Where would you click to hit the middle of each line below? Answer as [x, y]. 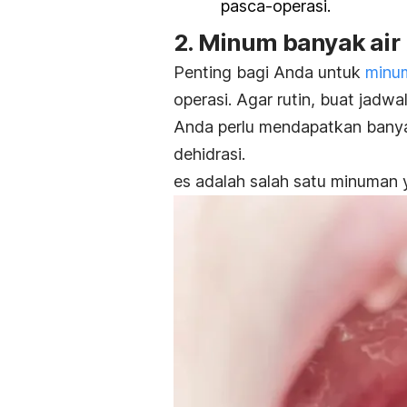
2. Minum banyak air [287, 42]
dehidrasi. [209, 154]
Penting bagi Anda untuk [269, 72]
